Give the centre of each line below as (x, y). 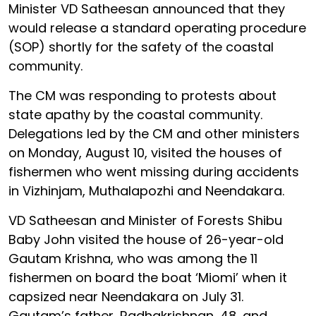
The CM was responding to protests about (142, 96)
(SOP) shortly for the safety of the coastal (141, 47)
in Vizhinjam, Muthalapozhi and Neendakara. (148, 191)
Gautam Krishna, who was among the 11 (133, 259)
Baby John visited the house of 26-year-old (146, 239)
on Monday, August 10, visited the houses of (145, 153)
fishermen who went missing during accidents (154, 172)
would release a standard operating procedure (157, 28)
